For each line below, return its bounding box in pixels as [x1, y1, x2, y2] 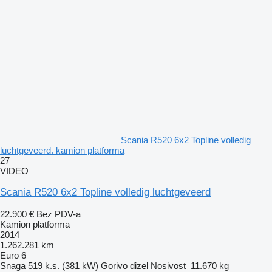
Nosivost [151, 260, 186, 271]
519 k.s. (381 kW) [28, 260, 98, 271]
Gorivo [101, 260, 127, 271]
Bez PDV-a [36, 208, 81, 219]
